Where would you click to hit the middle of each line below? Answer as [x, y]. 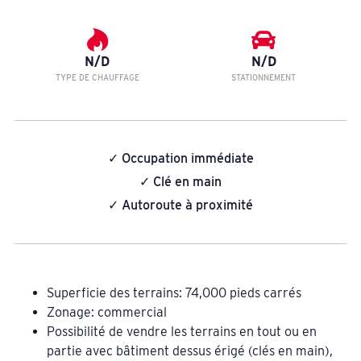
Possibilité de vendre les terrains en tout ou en [181, 332]
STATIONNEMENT [264, 77]
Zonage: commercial [106, 313]
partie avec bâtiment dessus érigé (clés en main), [189, 351]
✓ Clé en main [180, 181]
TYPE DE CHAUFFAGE [97, 77]
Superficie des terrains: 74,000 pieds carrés [174, 293]
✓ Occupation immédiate [180, 158]
